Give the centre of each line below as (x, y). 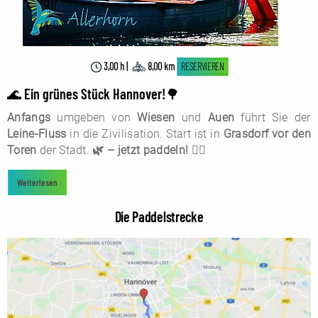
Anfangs (29, 118)
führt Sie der (273, 118)
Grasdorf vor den (267, 134)
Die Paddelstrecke (159, 216)
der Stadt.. (65, 150)
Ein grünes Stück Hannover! (95, 94)
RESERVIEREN (203, 66)
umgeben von (94, 118)
